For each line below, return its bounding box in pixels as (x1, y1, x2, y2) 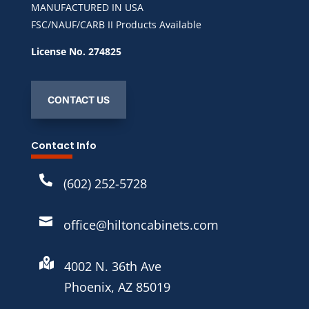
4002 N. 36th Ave (63, 258, 161, 275)
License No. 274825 (30, 45, 121, 59)
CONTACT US (47, 94, 110, 106)
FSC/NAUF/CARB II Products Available (30, 18, 201, 32)
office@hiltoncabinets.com (63, 217, 219, 234)
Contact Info (30, 139, 97, 153)
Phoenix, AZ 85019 (63, 279, 170, 296)
